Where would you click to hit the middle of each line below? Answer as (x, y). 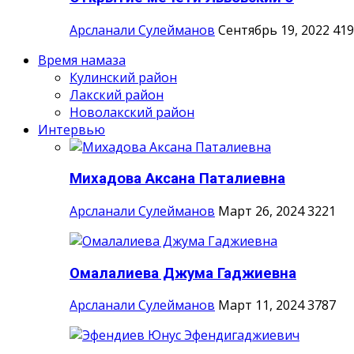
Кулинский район (123, 77)
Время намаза (82, 60)
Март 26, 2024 (261, 211)
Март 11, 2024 (261, 305)
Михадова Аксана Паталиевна (177, 179)
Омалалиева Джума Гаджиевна (183, 273)
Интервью (72, 129)
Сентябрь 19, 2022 (274, 30)
